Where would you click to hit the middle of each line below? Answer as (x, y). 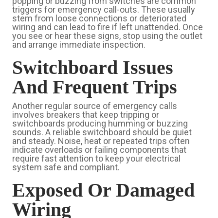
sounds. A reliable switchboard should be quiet (102, 132)
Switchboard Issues (93, 67)
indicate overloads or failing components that (99, 150)
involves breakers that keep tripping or (86, 115)
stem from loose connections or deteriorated (99, 18)
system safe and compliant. (66, 167)
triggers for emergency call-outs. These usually (104, 9)
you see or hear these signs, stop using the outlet (107, 36)
